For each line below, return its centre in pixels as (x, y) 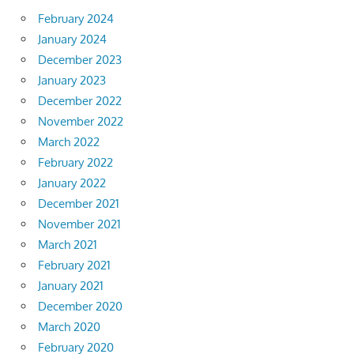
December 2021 (79, 204)
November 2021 (79, 224)
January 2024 (72, 40)
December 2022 (80, 101)
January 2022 (72, 183)
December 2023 (80, 60)
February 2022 (75, 163)
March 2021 (68, 245)
